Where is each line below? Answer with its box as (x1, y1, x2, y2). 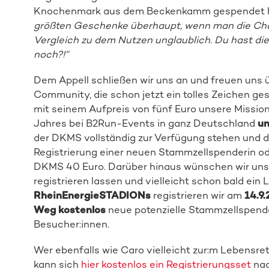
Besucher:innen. (33, 218, 109, 231)
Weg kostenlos (33, 204, 106, 216)
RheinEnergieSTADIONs (33, 189, 151, 202)
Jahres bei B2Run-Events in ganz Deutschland (33, 117, 258, 130)
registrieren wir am (150, 189, 244, 202)
